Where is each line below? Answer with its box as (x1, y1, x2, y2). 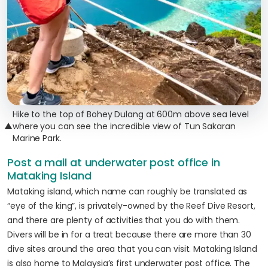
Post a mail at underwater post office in (7, 155, 220, 170)
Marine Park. (12, 132, 62, 144)
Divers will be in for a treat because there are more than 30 (7, 229, 251, 240)
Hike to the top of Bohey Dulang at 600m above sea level (12, 108, 249, 120)
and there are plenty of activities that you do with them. (7, 214, 240, 226)
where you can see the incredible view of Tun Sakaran (12, 120, 236, 132)
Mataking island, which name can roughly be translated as (7, 185, 248, 197)
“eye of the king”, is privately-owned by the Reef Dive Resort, (7, 200, 255, 212)
